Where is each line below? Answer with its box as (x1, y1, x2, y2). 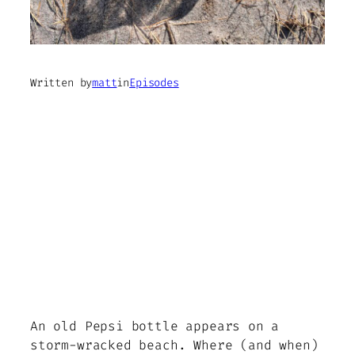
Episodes (129, 74, 179, 90)
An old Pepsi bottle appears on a (30, 317, 280, 334)
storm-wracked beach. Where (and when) (30, 336, 319, 353)
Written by (30, 74, 93, 90)
